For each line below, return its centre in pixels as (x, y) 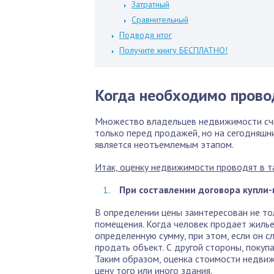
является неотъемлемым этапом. (164, 144)
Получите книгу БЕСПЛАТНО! (173, 50)
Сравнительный (160, 20)
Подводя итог (146, 35)
